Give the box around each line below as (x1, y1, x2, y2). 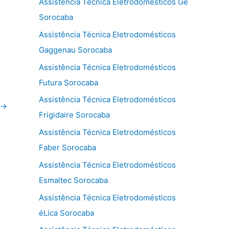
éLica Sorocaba (39, 208, 94, 218)
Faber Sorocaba (39, 143, 96, 152)
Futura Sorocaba (39, 77, 98, 87)
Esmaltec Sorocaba (39, 175, 108, 185)
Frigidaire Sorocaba (39, 110, 110, 120)
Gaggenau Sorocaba (39, 44, 112, 55)
